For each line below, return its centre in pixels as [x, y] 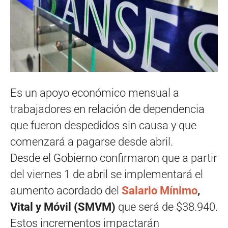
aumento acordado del [65, 191]
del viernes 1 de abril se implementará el [107, 175]
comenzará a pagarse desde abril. [92, 142]
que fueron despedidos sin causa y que [103, 126]
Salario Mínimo [160, 191]
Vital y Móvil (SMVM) [64, 207]
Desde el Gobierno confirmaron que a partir [113, 158]
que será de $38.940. [168, 207]
